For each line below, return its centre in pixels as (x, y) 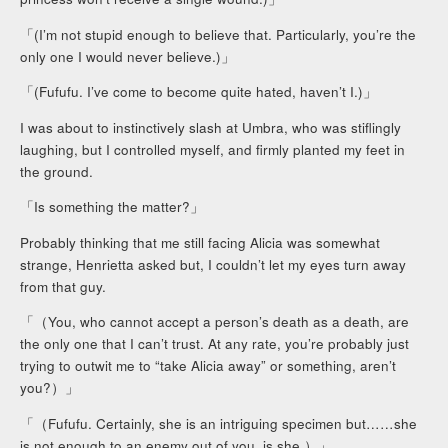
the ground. (57, 171)
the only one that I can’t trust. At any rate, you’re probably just (215, 344)
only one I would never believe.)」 (128, 56)
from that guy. (63, 286)
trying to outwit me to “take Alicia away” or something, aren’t (208, 366)
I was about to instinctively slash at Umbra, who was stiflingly (211, 127)
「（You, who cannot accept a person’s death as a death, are (215, 322)
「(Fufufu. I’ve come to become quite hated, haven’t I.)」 (199, 92)
